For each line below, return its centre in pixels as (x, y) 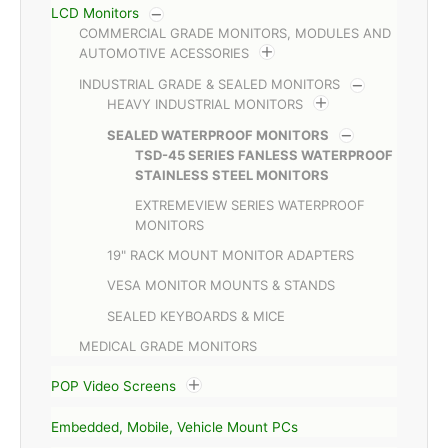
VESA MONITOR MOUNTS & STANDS (221, 285)
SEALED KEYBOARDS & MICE (196, 315)
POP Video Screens (113, 386)
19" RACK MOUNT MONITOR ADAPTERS (230, 255)
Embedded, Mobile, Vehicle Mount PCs (174, 426)
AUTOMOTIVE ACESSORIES (164, 53)
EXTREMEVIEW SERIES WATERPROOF (250, 204)
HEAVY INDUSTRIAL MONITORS (205, 104)
